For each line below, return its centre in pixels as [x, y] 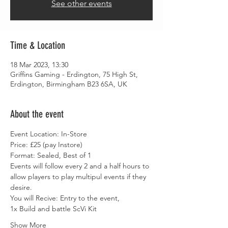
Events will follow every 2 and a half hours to [81, 166]
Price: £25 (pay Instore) [46, 145]
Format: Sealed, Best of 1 [51, 155]
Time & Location [38, 45]
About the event [37, 114]
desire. [21, 187]
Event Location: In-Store [49, 134]
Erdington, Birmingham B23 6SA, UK [69, 84]
